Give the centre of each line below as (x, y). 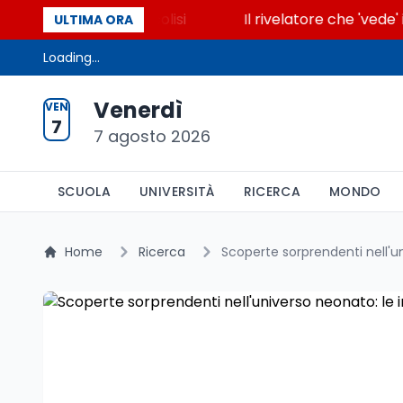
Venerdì (138, 110)
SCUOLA (85, 192)
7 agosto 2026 (152, 136)
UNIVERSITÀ (177, 192)
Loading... (72, 58)
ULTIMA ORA (94, 20)
